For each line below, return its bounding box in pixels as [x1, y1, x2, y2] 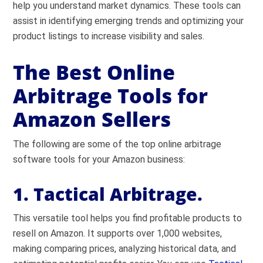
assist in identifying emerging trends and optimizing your [13, 15, 244, 26]
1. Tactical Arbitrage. [13, 182, 203, 206]
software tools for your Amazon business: [13, 154, 186, 165]
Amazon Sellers [13, 106, 171, 133]
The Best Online [13, 59, 176, 86]
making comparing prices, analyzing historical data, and [13, 243, 237, 254]
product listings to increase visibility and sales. [13, 31, 205, 42]
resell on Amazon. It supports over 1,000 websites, [13, 228, 222, 239]
